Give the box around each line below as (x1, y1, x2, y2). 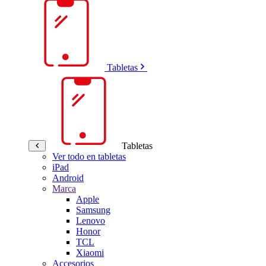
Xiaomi (76, 248, 104, 258)
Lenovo (76, 216, 105, 226)
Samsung (76, 205, 110, 215)
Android (52, 173, 84, 183)
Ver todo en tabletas (52, 151, 126, 161)
